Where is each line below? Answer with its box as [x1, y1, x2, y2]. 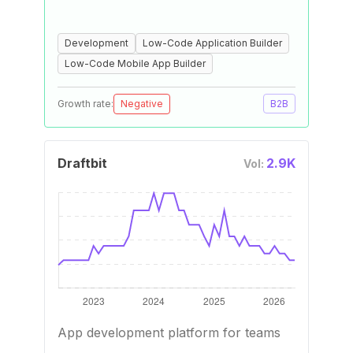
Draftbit [58, 155, 107, 171]
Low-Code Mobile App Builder [65, 58, 206, 69]
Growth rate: [58, 98, 113, 110]
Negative [121, 98, 163, 110]
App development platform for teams [58, 325, 281, 340]
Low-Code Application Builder [143, 37, 282, 49]
